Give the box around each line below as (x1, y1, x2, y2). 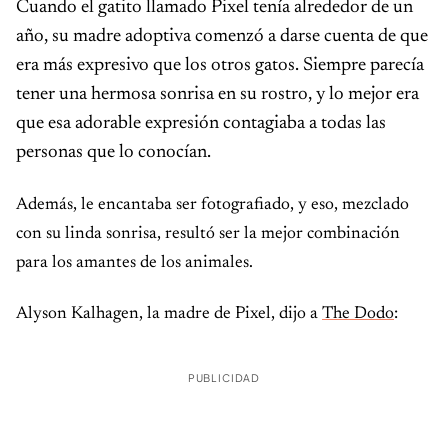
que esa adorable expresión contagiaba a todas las (16, 114, 386, 133)
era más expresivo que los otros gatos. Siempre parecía (16, 56, 424, 75)
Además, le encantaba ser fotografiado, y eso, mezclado (16, 196, 409, 215)
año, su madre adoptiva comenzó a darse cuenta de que (16, 27, 428, 46)
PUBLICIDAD (187, 371, 261, 385)
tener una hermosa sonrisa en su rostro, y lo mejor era (16, 85, 419, 104)
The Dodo (322, 305, 394, 324)
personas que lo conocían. (16, 143, 211, 162)
